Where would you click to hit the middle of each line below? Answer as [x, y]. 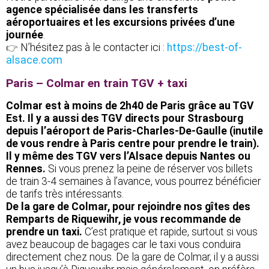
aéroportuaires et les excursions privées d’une [120, 22]
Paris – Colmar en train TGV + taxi [97, 83]
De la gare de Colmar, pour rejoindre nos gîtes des [128, 206]
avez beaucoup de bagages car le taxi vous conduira [123, 244]
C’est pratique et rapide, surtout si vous [170, 231]
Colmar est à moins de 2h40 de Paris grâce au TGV [130, 105]
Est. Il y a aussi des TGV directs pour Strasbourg [125, 118]
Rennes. [27, 168]
